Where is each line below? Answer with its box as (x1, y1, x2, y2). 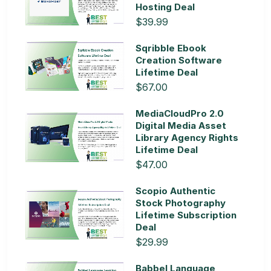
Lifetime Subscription (135, 209, 237, 221)
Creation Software (135, 54, 222, 66)
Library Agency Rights (135, 131, 238, 143)
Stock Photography (135, 197, 226, 209)
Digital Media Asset (135, 119, 226, 131)
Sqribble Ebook (135, 42, 206, 54)
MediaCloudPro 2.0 (135, 107, 224, 119)
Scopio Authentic (135, 184, 215, 197)
